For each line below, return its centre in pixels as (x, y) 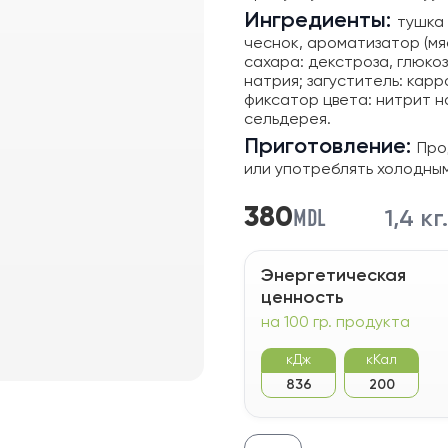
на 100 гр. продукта (335, 323)
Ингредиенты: (320, 21)
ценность (302, 298)
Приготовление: (330, 147)
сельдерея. (287, 120)
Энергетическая (333, 276)
